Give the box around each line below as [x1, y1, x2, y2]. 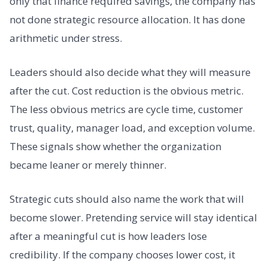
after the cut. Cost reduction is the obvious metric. [10, 84, 243, 98]
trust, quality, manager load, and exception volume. [10, 121, 255, 135]
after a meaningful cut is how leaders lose [10, 229, 207, 243]
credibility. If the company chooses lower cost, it [10, 248, 235, 262]
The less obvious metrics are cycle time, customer [10, 102, 243, 117]
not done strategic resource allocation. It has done [10, 12, 245, 26]
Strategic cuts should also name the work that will [10, 192, 244, 206]
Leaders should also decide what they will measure [10, 65, 251, 80]
